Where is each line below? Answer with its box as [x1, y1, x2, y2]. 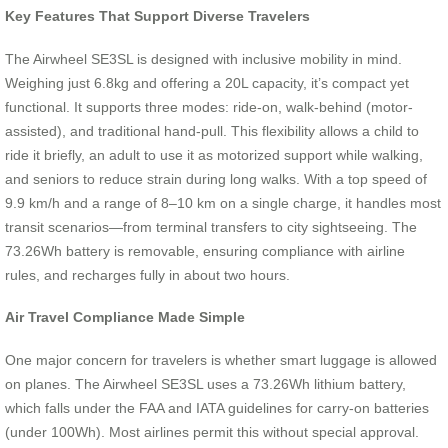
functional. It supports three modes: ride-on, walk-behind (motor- [5, 98, 413, 115]
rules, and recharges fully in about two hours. [5, 266, 290, 283]
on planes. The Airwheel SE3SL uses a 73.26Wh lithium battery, [5, 375, 406, 392]
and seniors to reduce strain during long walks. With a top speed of [5, 170, 427, 187]
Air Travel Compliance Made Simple [5, 309, 245, 326]
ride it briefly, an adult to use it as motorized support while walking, [5, 146, 423, 163]
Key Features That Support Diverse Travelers [5, 7, 310, 24]
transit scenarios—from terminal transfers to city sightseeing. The [5, 218, 417, 235]
